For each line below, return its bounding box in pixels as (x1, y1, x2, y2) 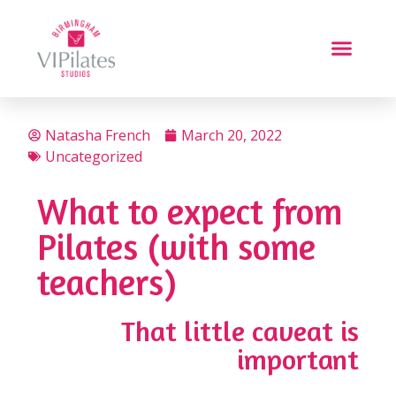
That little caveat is (121, 313, 359, 348)
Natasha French (45, 125, 150, 145)
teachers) (37, 260, 177, 303)
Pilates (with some (37, 225, 316, 268)
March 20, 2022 (181, 125, 282, 145)
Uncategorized (45, 146, 142, 166)
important (237, 341, 359, 377)
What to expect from (37, 189, 342, 232)
